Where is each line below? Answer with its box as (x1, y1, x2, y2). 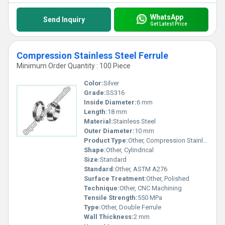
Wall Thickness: (84, 213, 134, 220)
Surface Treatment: (84, 175, 146, 182)
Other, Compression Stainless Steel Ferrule (128, 137, 203, 144)
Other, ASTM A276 (115, 165, 167, 173)
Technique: (84, 184, 120, 192)
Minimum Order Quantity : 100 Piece (17, 62, 131, 70)
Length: (84, 108, 107, 116)
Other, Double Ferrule (101, 203, 161, 211)
